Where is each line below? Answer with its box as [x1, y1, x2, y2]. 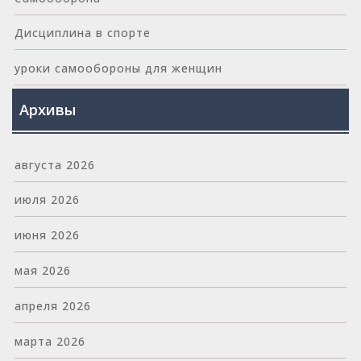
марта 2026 [14, 333, 85, 349]
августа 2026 [14, 156, 95, 172]
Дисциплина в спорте [14, 25, 151, 41]
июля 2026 [14, 192, 80, 208]
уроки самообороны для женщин [14, 60, 222, 77]
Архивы [19, 100, 77, 120]
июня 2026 [14, 227, 80, 243]
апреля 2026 [14, 297, 91, 313]
